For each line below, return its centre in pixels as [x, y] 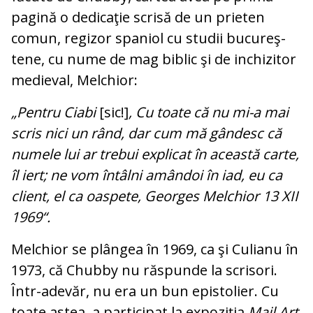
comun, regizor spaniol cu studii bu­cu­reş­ [148, 38]
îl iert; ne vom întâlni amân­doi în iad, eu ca [147, 175]
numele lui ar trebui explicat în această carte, [155, 154]
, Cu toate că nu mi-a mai [209, 112]
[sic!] [112, 112]
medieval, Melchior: [74, 80]
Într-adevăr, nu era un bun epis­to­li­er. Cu [145, 291]
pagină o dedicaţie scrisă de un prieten [138, 17]
